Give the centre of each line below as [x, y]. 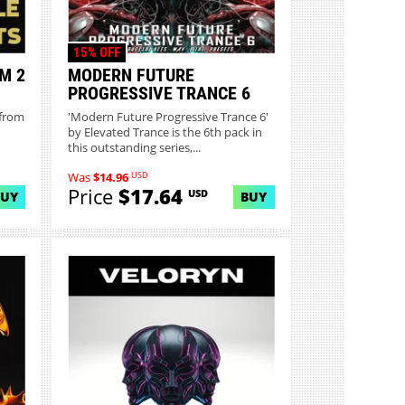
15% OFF [96, 52]
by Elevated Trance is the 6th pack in [165, 133]
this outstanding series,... [135, 148]
